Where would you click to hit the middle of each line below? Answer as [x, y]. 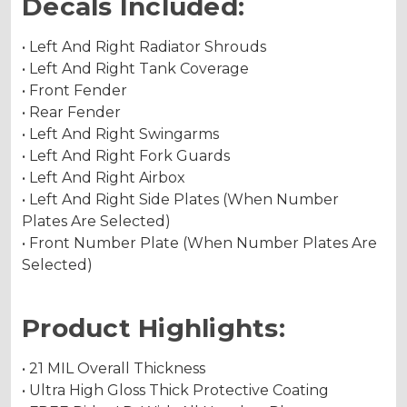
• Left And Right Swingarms [120, 134]
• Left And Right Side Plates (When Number [180, 199]
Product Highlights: [154, 328]
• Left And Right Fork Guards [126, 155]
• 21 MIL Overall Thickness [114, 368]
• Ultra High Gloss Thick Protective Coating [175, 390]
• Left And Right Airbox [104, 177]
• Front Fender [74, 90]
